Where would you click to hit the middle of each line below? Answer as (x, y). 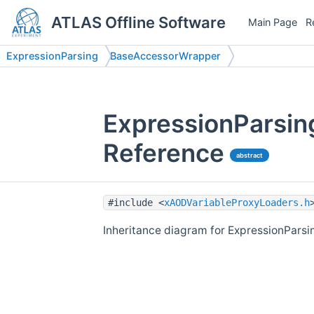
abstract (250, 155)
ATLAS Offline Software (138, 22)
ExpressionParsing (52, 56)
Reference (164, 153)
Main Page (273, 22)
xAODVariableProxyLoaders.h (237, 202)
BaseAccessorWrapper (165, 56)
